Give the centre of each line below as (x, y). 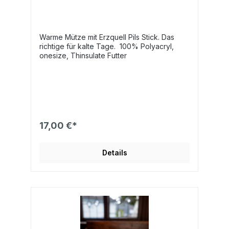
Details (114, 152)
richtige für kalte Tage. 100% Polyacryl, (107, 46)
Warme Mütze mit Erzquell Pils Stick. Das (107, 37)
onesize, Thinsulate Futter (83, 55)
